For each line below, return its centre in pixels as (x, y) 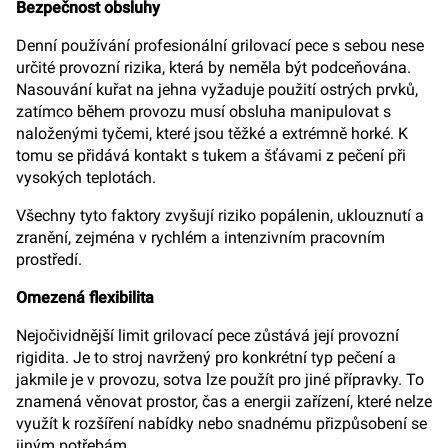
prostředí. (49, 259)
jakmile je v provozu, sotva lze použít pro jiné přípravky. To (220, 379)
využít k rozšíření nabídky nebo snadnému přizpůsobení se (221, 423)
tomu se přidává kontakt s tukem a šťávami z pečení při (211, 155)
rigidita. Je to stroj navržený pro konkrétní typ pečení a (206, 357)
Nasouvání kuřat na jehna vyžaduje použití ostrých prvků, (217, 89)
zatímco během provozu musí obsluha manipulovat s (203, 111)
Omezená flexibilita (85, 297)
